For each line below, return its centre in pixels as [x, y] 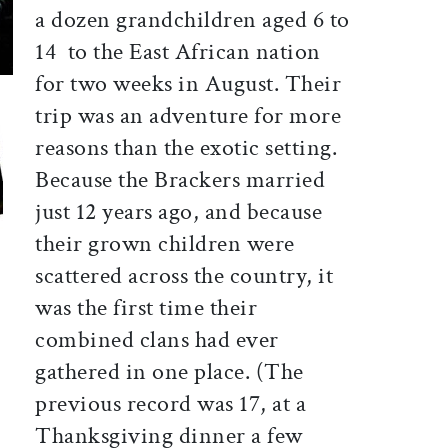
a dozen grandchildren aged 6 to [192, 20]
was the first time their [146, 308]
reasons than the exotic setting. [186, 148]
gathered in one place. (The [169, 372]
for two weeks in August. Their [188, 84]
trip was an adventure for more [188, 116]
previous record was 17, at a [171, 404]
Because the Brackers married [180, 180]
